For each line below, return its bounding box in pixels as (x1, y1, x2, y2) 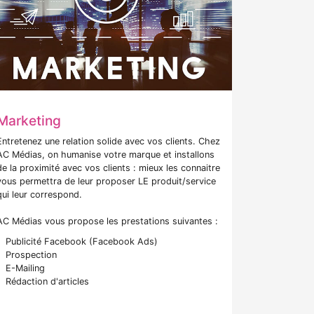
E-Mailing (5, 263, 45, 274)
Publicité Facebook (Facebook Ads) (5, 236, 158, 247)
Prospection (5, 250, 57, 261)
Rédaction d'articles (5, 276, 89, 287)
